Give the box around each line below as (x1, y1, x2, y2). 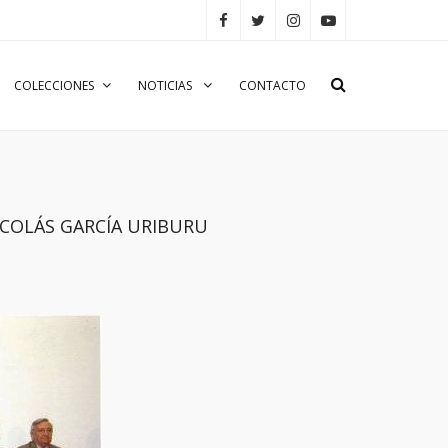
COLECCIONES (14, 77, 94, 94)
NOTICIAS (138, 77, 195, 94)
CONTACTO (239, 77, 306, 94)
